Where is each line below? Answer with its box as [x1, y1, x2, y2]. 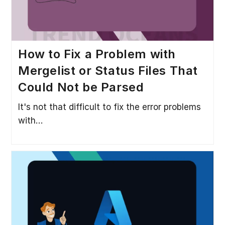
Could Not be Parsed [18, 80, 144, 95]
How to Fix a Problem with [18, 47, 176, 62]
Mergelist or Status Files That [18, 63, 198, 78]
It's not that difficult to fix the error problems [18, 102, 201, 113]
